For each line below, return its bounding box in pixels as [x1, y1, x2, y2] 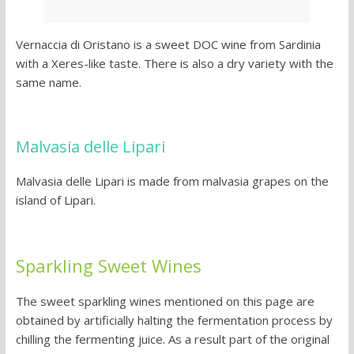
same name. [15, 74, 81, 91]
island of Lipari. [15, 192, 96, 209]
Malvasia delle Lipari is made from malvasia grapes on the [15, 173, 329, 190]
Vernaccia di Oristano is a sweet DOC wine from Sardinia [15, 36, 321, 53]
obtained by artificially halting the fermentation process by [15, 312, 333, 329]
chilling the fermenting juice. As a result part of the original [15, 331, 330, 348]
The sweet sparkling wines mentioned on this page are [15, 293, 314, 310]
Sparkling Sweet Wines [15, 254, 206, 278]
